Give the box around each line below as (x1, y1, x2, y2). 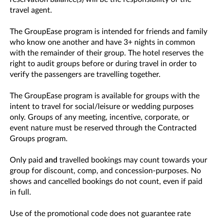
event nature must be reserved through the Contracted (10, 124, 197, 132)
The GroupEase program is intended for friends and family (10, 28, 207, 36)
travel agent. (10, 6, 52, 14)
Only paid (10, 156, 45, 164)
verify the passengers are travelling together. (10, 71, 161, 78)
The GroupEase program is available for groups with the (10, 92, 200, 100)
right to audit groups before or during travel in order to (10, 60, 197, 68)
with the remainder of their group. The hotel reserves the (10, 49, 203, 57)
